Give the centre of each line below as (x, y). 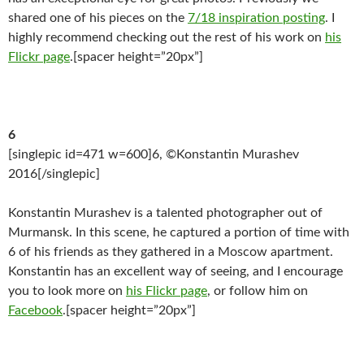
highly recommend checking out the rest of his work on (167, 37)
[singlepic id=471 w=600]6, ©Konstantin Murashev (154, 154)
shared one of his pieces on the (98, 18)
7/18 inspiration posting (256, 18)
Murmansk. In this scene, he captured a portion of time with (179, 232)
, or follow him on (258, 291)
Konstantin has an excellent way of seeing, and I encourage (175, 271)
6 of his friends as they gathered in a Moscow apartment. (171, 252)
